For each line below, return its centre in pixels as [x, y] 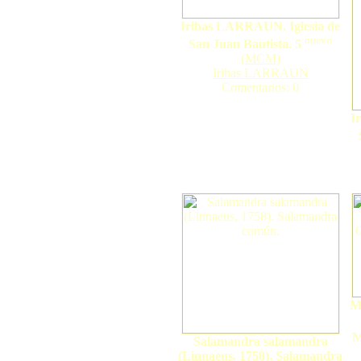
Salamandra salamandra [260, 341]
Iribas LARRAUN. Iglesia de [260, 26]
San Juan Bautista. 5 [245, 44]
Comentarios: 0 [260, 88]
